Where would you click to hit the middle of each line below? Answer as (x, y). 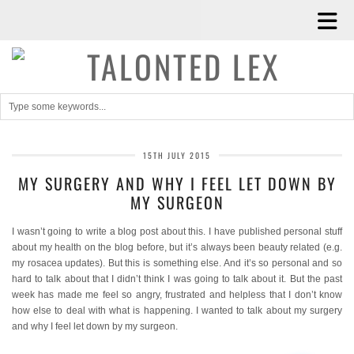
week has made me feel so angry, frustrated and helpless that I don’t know (177, 295)
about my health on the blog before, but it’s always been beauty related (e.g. (177, 247)
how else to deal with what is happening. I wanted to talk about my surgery (177, 311)
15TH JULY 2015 (177, 155)
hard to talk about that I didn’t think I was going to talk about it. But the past (177, 279)
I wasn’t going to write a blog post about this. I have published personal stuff (177, 232)
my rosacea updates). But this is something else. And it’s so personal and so (177, 263)
